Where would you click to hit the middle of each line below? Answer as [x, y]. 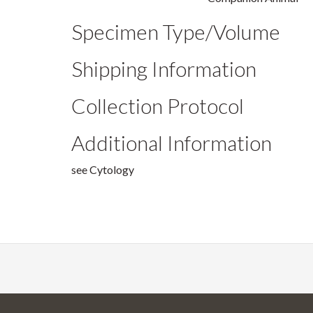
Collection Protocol [158, 105]
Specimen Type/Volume [176, 31]
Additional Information [172, 143]
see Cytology [103, 169]
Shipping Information [164, 68]
